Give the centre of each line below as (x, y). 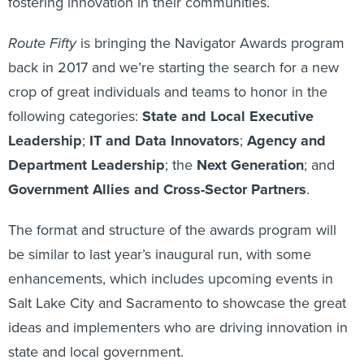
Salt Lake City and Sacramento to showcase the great (177, 303)
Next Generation (250, 165)
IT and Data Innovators (165, 141)
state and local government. (96, 351)
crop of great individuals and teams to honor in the (168, 91)
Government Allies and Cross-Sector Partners (157, 189)
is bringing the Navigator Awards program (210, 43)
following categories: (75, 116)
